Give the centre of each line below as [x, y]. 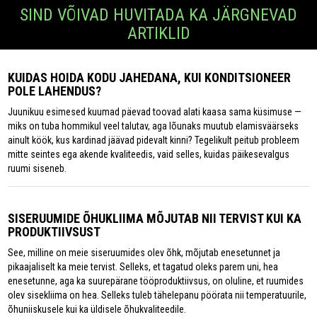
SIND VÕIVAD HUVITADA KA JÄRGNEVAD [158, 15]
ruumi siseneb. [38, 169]
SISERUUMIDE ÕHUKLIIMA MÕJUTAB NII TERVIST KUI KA [155, 219]
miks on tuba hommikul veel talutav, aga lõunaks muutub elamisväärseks [154, 126]
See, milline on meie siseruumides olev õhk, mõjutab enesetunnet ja [144, 253]
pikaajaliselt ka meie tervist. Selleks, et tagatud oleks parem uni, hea [143, 267]
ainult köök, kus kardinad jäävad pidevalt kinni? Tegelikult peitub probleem [154, 140]
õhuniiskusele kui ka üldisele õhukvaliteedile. [97, 310]
